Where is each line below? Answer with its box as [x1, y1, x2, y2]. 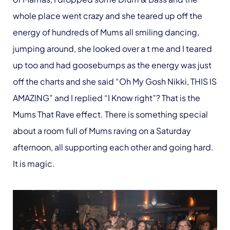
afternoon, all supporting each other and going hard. [13, 141, 214, 152]
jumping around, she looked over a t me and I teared [13, 43, 212, 54]
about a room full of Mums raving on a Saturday [13, 125, 191, 136]
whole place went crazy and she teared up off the [13, 10, 202, 21]
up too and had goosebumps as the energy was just [13, 59, 212, 70]
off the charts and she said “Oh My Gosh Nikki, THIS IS [13, 75, 217, 87]
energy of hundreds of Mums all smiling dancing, [13, 26, 199, 37]
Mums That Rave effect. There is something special [13, 108, 208, 120]
